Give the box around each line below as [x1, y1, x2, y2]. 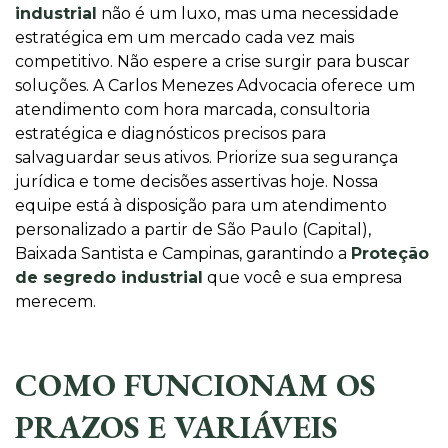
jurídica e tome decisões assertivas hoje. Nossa [15, 172, 378, 191]
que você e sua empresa [203, 268, 402, 287]
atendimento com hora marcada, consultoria [15, 100, 370, 119]
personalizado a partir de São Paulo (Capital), [15, 220, 371, 239]
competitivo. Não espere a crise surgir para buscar [15, 52, 410, 71]
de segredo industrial [15, 268, 203, 287]
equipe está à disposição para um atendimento [15, 196, 387, 215]
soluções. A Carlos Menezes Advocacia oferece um [15, 76, 415, 95]
